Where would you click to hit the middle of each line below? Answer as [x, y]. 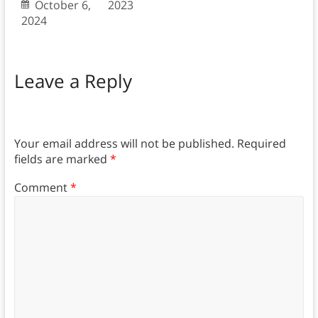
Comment [42, 188]
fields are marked [62, 159]
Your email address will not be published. [124, 143]
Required [261, 143]
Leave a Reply [73, 81]
